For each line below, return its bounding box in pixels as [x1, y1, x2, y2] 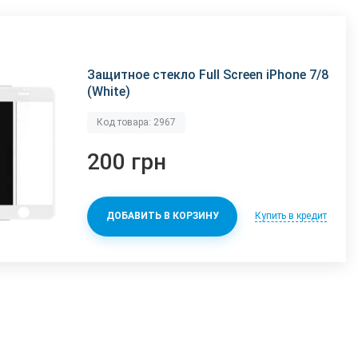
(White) [87, 83, 131, 99]
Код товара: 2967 [97, 116, 177, 128]
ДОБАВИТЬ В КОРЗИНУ [105, 210, 219, 222]
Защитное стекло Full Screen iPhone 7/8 [87, 66, 329, 82]
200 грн [87, 148, 167, 175]
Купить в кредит [255, 209, 328, 221]
